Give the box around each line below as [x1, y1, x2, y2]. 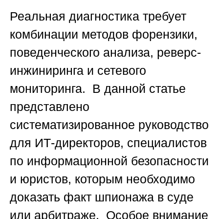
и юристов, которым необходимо [10, 172, 195, 186]
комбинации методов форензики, [10, 27, 197, 42]
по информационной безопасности [10, 154, 209, 168]
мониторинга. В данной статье [10, 82, 186, 96]
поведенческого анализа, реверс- [10, 45, 201, 60]
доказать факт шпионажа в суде [10, 190, 194, 204]
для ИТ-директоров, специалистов [10, 136, 207, 150]
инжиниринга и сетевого [10, 64, 146, 78]
